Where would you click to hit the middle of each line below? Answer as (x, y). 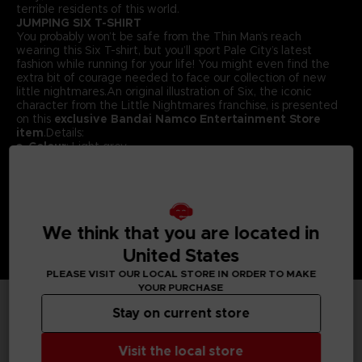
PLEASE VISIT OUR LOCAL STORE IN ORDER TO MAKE (181, 273)
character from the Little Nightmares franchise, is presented (177, 105)
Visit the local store (181, 351)
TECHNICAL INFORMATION (158, 329)
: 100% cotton (115, 160)
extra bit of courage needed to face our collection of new (171, 77)
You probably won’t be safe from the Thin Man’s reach (158, 36)
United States (181, 255)
